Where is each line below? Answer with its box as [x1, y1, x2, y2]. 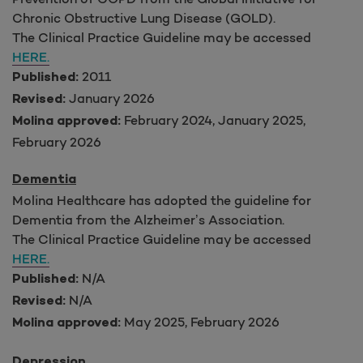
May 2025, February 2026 [121, 313, 280, 330]
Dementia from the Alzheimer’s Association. [12, 211, 284, 228]
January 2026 [66, 89, 155, 106]
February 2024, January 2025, [121, 111, 305, 128]
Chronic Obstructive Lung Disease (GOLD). [12, 9, 275, 26]
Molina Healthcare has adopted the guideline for [12, 191, 311, 208]
